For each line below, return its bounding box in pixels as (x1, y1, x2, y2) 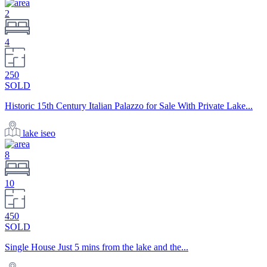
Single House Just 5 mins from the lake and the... (5, 242, 188, 253)
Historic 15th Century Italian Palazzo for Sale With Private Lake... (5, 101, 253, 111)
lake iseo (23, 128, 55, 139)
